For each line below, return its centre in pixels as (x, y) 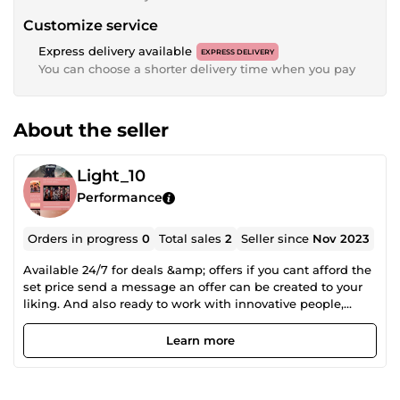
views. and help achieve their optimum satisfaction (176, 337)
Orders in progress (85, 238)
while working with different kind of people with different (197, 321)
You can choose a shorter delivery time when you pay (197, 69)
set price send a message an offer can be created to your (193, 287)
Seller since (277, 238)
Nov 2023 (342, 238)
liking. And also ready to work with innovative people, (43, 304)
